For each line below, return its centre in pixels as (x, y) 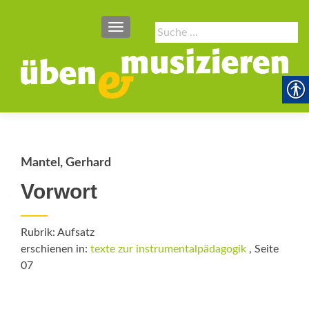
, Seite (262, 249)
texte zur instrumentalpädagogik (168, 249)
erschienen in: (56, 249)
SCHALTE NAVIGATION (167, 28)
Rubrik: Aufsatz (58, 232)
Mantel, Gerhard (66, 163)
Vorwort (59, 191)
